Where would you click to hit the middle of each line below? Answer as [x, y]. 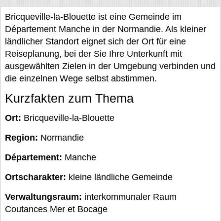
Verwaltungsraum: [43, 197]
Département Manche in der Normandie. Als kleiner [106, 29]
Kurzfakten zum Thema [69, 98]
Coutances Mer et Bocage [56, 209]
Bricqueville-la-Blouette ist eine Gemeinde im [93, 17]
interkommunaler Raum [129, 197]
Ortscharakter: [36, 177]
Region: [21, 138]
